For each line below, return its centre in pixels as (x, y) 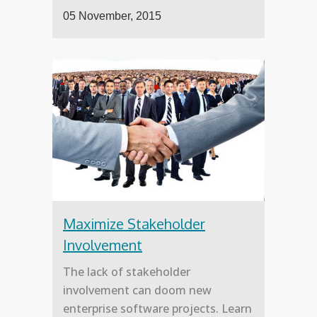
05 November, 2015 (112, 16)
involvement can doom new (137, 290)
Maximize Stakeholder (134, 224)
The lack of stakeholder (127, 272)
